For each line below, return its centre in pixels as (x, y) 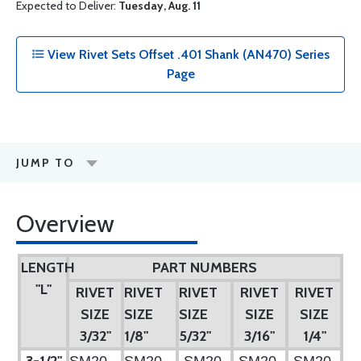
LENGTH (48, 268)
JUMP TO (45, 163)
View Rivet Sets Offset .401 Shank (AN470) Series (187, 54)
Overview (65, 224)
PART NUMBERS (205, 268)
